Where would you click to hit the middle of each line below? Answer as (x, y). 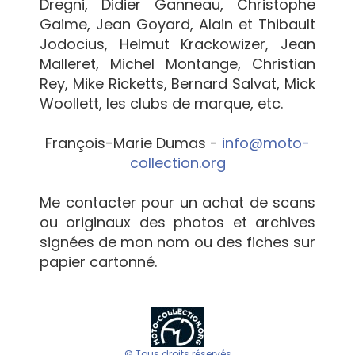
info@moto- (266, 143)
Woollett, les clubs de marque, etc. (161, 103)
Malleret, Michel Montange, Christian (177, 64)
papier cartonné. (98, 262)
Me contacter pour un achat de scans (177, 202)
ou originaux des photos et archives (177, 222)
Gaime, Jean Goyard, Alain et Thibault (177, 24)
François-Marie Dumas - (134, 143)
